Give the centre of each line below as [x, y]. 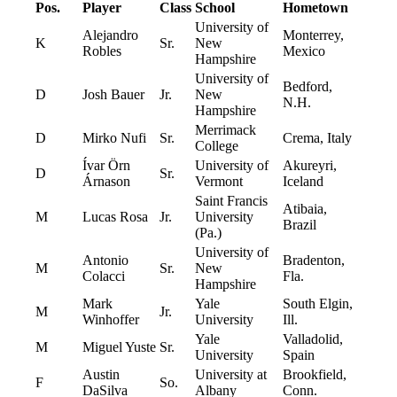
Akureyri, [310, 166]
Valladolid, [313, 339]
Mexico [304, 51]
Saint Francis [231, 201]
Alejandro [110, 35]
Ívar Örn [106, 166]
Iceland [303, 182]
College [217, 146]
